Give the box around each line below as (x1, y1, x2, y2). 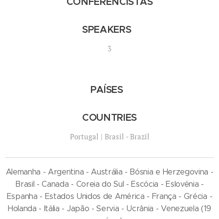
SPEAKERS (82, 23, 137, 36)
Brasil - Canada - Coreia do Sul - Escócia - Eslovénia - (15, 179, 204, 189)
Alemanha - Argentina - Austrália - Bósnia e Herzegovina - (5, 167, 214, 176)
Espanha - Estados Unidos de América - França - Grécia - (6, 191, 213, 201)
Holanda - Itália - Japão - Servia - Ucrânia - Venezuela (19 (7, 203, 212, 213)
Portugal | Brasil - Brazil (69, 131, 150, 141)
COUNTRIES (82, 111, 137, 124)
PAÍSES (90, 83, 129, 96)
